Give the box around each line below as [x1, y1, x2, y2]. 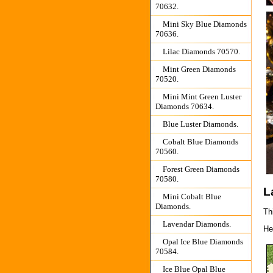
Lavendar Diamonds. [162, 219, 231, 229]
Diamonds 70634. [155, 102, 214, 111]
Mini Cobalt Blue [162, 192, 221, 201]
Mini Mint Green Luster [162, 92, 241, 101]
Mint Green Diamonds [162, 65, 236, 74]
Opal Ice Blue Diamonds [162, 237, 243, 246]
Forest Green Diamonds [162, 165, 239, 174]
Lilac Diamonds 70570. [162, 47, 240, 56]
